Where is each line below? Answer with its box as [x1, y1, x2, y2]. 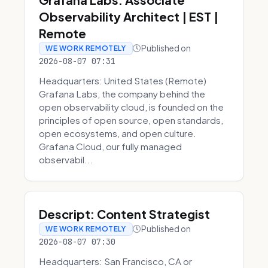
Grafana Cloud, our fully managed [39, 141, 182, 152]
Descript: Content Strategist [39, 206, 210, 221]
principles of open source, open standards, [39, 114, 223, 126]
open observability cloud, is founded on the [39, 101, 224, 112]
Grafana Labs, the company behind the [39, 88, 205, 99]
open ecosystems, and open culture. [39, 127, 196, 139]
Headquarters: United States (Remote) [39, 75, 206, 86]
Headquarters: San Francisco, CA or [39, 255, 192, 267]
